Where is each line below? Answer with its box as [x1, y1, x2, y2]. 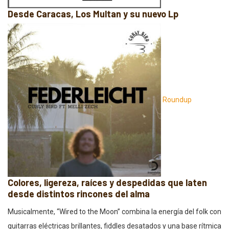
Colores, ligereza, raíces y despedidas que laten [8, 176, 207, 188]
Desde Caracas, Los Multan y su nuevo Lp [8, 8, 178, 19]
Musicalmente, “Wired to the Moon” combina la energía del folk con [8, 207, 221, 216]
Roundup [163, 95, 192, 104]
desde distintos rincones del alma [8, 188, 150, 199]
